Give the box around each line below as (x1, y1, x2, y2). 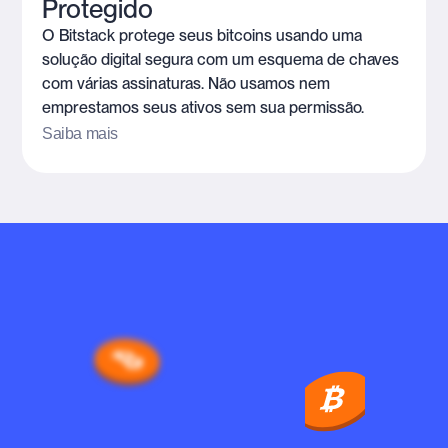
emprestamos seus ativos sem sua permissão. (42, 98, 365, 118)
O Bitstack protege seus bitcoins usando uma (42, 26, 363, 46)
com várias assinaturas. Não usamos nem (42, 74, 331, 94)
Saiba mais (42, 125, 118, 143)
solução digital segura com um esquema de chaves (42, 50, 400, 70)
